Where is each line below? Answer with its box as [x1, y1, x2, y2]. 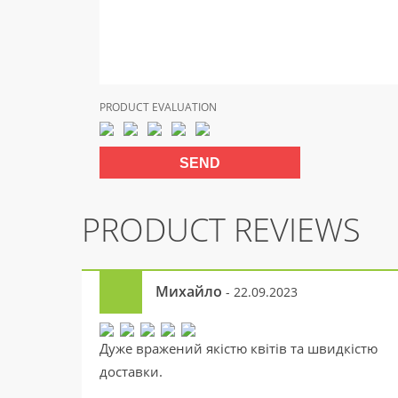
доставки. [99, 362, 163, 380]
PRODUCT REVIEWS [82, 208, 361, 251]
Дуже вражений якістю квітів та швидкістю [99, 339, 378, 357]
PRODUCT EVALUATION [99, 99, 217, 115]
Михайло [155, 282, 226, 301]
